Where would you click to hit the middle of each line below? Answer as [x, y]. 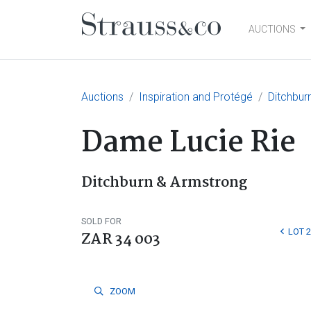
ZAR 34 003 [121, 239]
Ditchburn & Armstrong [165, 183]
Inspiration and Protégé [196, 97]
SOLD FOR [101, 221]
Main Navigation [177, 43]
